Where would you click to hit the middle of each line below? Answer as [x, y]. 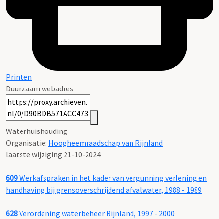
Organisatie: [27, 142]
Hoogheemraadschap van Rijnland [106, 142]
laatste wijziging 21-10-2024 [53, 154]
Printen [19, 77]
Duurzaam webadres [40, 88]
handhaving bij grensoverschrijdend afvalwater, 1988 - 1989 [104, 189]
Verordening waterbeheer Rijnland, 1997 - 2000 [96, 213]
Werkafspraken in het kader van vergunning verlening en [112, 178]
